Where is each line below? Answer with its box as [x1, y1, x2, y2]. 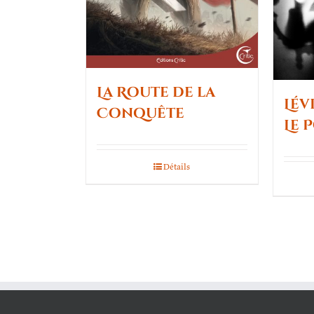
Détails [163, 161, 191, 172]
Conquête [97, 103, 184, 123]
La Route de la [97, 82, 215, 102]
